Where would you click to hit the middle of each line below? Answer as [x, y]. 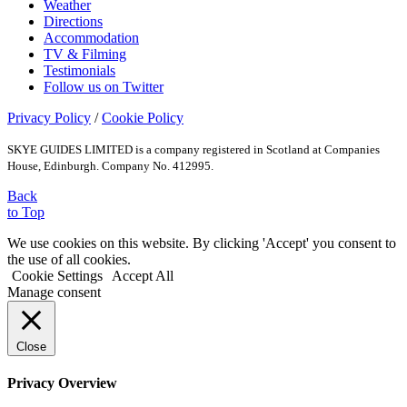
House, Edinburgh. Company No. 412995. [110, 166]
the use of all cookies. [69, 260]
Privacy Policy [49, 118]
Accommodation [91, 38]
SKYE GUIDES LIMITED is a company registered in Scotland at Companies [194, 150]
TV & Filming [85, 55]
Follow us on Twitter [104, 87]
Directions [73, 22]
